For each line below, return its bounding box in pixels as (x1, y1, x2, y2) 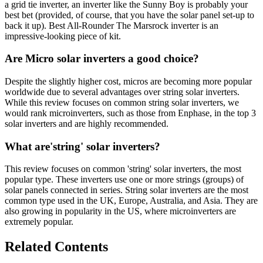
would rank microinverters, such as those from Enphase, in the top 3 (5, 107, 256, 118)
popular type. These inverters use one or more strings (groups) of (5, 174, 244, 185)
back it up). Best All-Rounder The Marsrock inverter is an (5, 20, 218, 31)
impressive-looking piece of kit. (5, 31, 121, 41)
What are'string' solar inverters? (5, 140, 160, 153)
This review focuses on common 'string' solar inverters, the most (5, 164, 241, 174)
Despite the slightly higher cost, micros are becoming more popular (5, 76, 252, 86)
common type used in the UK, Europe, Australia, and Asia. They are (5, 195, 258, 206)
